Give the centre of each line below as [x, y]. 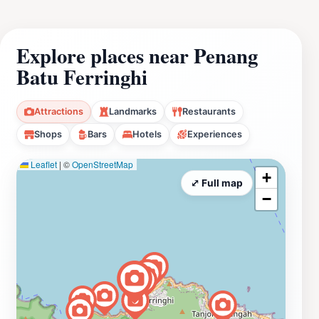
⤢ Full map [217, 183]
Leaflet [43, 164]
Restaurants [209, 111]
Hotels [147, 134]
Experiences [215, 134]
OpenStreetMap [103, 164]
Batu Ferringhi [82, 77]
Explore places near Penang [137, 55]
